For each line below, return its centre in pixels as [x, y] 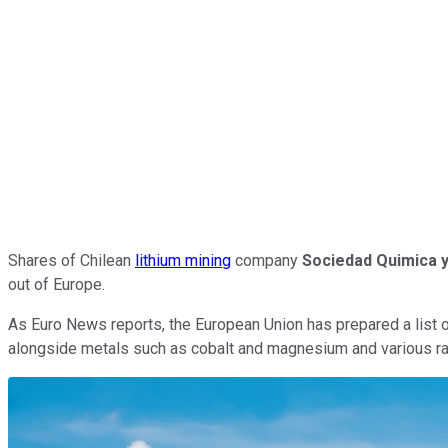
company [266, 260]
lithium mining [183, 260]
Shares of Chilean [71, 260]
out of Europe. [56, 284]
